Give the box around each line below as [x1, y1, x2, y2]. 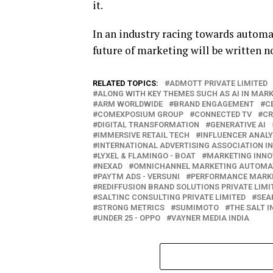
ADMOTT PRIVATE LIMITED [169, 79, 268, 88]
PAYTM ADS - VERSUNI [97, 172, 180, 182]
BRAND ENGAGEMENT [174, 99, 254, 109]
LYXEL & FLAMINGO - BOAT [97, 151, 196, 161]
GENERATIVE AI [210, 120, 266, 130]
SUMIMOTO [175, 203, 219, 213]
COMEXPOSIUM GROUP [97, 110, 183, 119]
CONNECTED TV [194, 110, 252, 119]
